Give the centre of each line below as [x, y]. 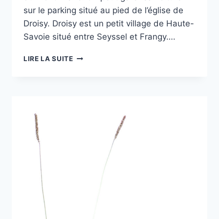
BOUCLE [87, 77]
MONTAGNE [93, 108]
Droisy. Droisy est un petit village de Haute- [109, 24]
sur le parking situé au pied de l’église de [103, 11]
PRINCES [88, 128]
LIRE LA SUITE [48, 59]
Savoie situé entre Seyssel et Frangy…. [99, 37]
